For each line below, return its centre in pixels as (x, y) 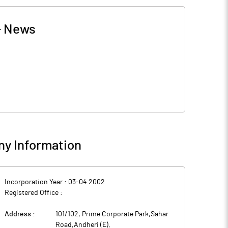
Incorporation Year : (36, 182)
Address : (20, 214)
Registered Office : (34, 193)
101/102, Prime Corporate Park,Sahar (112, 214)
